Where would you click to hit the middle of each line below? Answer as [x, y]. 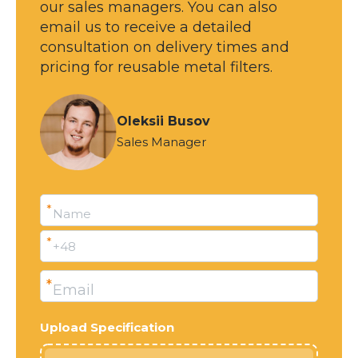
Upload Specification [107, 327]
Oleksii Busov [163, 121]
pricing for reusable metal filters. [156, 67]
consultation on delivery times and [165, 47]
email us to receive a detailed [146, 27]
